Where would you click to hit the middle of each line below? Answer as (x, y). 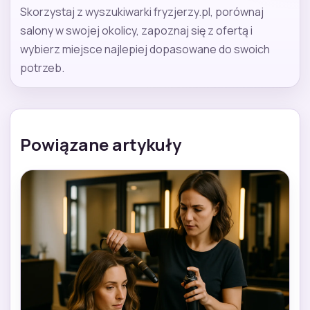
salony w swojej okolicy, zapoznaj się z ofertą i (136, 30)
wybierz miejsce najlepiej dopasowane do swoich (145, 49)
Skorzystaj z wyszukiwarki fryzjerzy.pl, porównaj (142, 11)
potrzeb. (42, 67)
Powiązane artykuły (101, 144)
